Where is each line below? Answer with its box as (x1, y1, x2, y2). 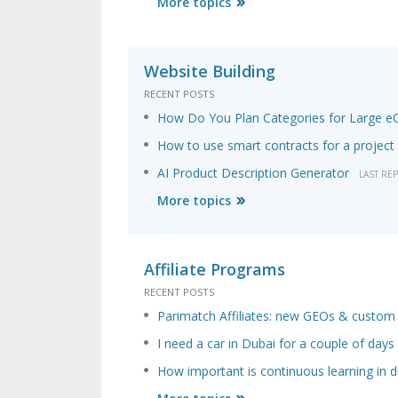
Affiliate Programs (144, 259, 285, 281)
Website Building (144, 60, 275, 83)
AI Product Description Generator (157, 164, 349, 182)
